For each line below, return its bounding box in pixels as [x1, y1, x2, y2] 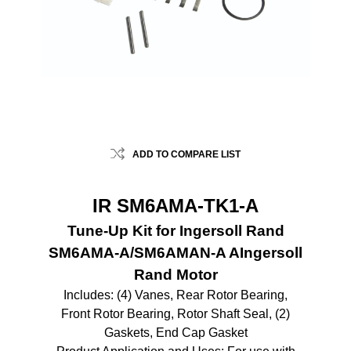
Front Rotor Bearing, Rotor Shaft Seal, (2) [61, 307, 290, 321]
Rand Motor [133, 266, 218, 284]
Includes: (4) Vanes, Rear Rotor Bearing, [63, 288, 288, 302]
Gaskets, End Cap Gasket [103, 326, 248, 340]
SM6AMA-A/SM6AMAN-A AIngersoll [49, 244, 302, 262]
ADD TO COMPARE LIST [132, 149, 241, 161]
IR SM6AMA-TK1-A [92, 195, 259, 217]
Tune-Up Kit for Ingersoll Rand [67, 223, 284, 240]
